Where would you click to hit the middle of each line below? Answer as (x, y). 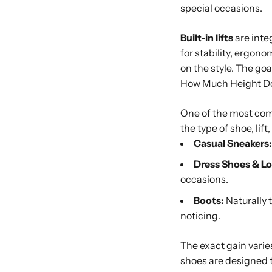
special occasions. (221, 8)
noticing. (200, 215)
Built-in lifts (207, 37)
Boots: (209, 200)
